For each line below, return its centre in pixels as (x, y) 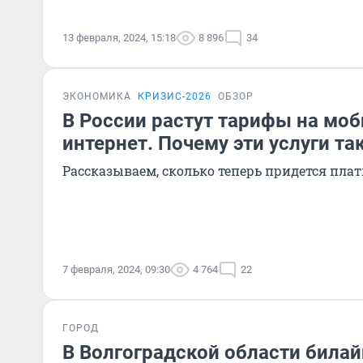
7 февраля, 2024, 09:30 (116, 269)
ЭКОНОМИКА (97, 96)
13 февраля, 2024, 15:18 (119, 38)
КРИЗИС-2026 (175, 96)
